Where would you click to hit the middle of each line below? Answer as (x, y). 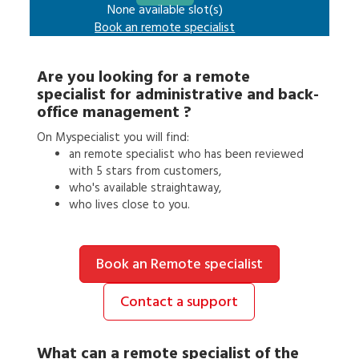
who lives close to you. (129, 205)
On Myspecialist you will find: (113, 137)
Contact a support (179, 302)
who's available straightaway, (145, 188)
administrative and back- (227, 95)
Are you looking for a (116, 77)
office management (108, 112)
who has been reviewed (240, 154)
